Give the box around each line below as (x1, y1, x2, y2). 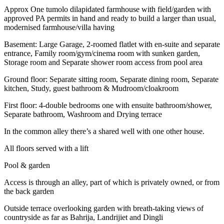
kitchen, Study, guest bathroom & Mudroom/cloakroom (4, 83, 178, 92)
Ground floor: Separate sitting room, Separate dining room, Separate (4, 74, 218, 83)
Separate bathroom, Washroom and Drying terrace (4, 109, 162, 118)
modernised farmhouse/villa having (4, 22, 114, 31)
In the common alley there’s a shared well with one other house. (4, 126, 204, 135)
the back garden (4, 186, 54, 195)
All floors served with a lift (4, 143, 88, 152)
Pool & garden (4, 160, 50, 169)
